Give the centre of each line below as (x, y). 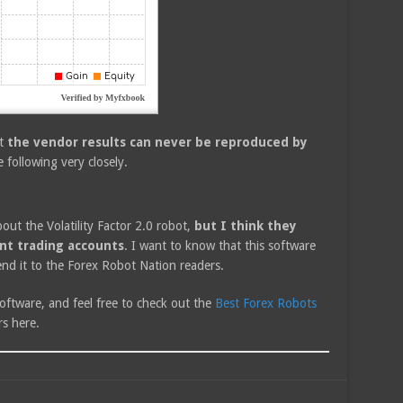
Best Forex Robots (265, 303)
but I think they (245, 225)
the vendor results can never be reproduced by (157, 142)
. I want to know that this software (219, 245)
